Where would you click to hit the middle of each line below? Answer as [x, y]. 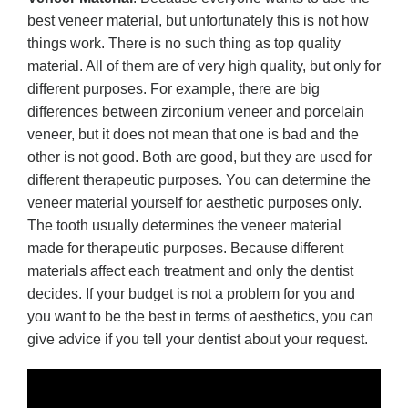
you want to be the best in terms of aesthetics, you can [200, 316]
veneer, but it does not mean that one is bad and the [193, 134]
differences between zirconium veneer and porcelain [196, 111]
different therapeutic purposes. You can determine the [199, 179]
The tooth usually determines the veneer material [184, 225]
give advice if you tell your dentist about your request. [198, 339]
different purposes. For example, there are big [173, 88]
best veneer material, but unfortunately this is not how [198, 20]
